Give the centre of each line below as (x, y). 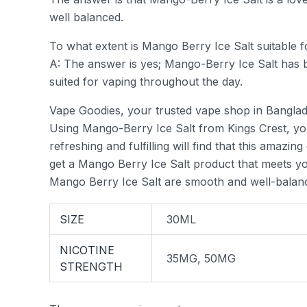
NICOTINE (87, 250)
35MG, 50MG (201, 259)
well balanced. (86, 17)
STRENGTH (91, 267)
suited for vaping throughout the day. (146, 82)
